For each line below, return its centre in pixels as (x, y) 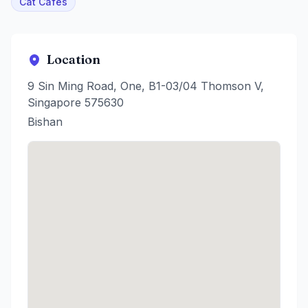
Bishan (45, 122)
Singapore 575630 (76, 103)
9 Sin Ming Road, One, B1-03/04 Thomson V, (146, 86)
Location (74, 60)
